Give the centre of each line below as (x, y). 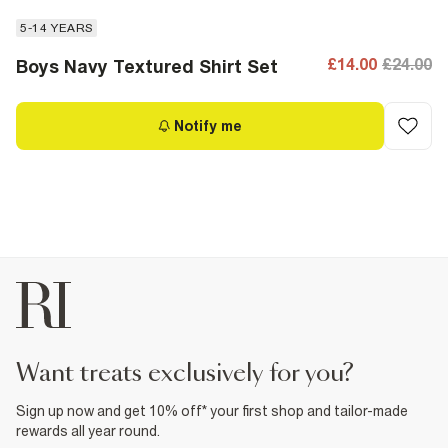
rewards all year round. (88, 431)
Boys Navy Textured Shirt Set (147, 66)
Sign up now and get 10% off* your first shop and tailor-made (212, 411)
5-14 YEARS (56, 28)
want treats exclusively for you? (196, 374)
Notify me (208, 126)
